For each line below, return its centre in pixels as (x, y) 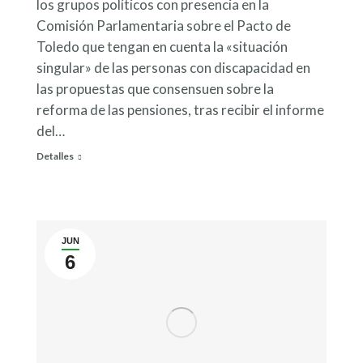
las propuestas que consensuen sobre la (155, 88)
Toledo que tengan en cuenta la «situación (162, 46)
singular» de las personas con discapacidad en (173, 67)
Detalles (55, 156)
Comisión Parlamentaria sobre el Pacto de (164, 25)
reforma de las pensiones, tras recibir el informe (180, 109)
